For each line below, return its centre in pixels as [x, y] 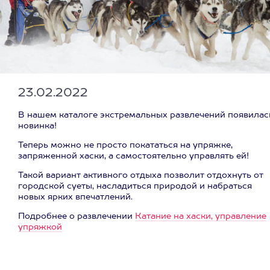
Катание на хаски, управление [201, 216]
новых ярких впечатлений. [75, 197]
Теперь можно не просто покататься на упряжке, [125, 145]
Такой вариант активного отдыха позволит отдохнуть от [141, 175]
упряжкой [40, 227]
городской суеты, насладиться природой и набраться [135, 186]
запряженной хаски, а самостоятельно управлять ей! [133, 156]
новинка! [37, 126]
